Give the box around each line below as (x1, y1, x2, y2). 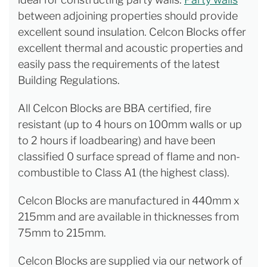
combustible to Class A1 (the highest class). (18, 166, 229, 179)
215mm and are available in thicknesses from (18, 210, 239, 223)
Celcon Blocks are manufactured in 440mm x (18, 194, 240, 207)
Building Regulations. (18, 74, 122, 86)
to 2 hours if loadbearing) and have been (18, 134, 215, 147)
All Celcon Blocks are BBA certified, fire (18, 102, 211, 114)
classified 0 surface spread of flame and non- (18, 150, 240, 163)
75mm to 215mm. (18, 226, 108, 239)
